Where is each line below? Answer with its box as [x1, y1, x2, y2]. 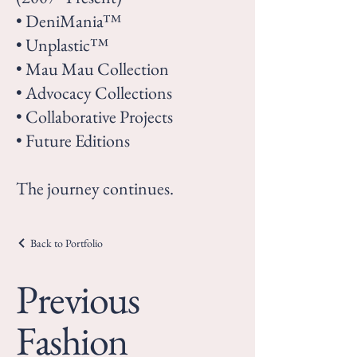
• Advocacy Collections [16, 81, 172, 104]
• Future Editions [16, 129, 130, 152]
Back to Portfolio [30, 236, 103, 250]
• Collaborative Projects [16, 105, 173, 128]
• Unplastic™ [16, 33, 108, 57]
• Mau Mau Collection [16, 57, 169, 80]
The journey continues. [16, 177, 174, 200]
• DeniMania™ [16, 10, 121, 33]
